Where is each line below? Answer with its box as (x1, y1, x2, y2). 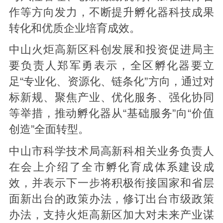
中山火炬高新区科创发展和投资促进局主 (8, 44, 215, 56)
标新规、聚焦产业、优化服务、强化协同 (8, 92, 215, 104)
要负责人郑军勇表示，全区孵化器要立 (8, 60, 215, 72)
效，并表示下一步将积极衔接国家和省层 (8, 177, 215, 190)
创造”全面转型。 (8, 123, 89, 136)
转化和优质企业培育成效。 (8, 22, 140, 34)
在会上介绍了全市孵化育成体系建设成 (8, 161, 215, 174)
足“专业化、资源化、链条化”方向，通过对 (8, 76, 215, 88)
